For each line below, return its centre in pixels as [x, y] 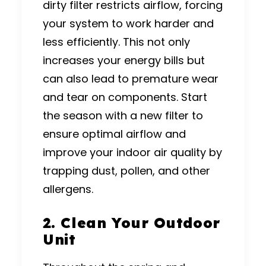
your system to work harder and [128, 23]
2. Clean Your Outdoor [132, 222]
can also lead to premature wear [131, 78]
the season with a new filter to [123, 115]
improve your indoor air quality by [132, 152]
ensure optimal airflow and [114, 134]
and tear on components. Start [125, 97]
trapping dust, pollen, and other [126, 170]
